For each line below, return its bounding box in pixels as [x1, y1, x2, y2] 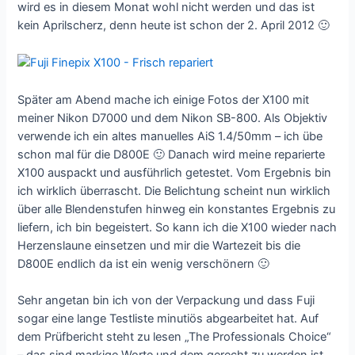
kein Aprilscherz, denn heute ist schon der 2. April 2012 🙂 [17, 18, 330, 33]
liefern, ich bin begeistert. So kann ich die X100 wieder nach [17, 219, 338, 235]
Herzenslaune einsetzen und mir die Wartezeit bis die [17, 238, 301, 253]
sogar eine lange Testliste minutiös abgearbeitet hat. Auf [17, 311, 319, 326]
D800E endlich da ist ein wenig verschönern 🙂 [17, 256, 270, 271]
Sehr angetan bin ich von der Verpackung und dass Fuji [17, 292, 315, 307]
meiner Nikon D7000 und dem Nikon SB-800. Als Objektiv [17, 110, 328, 125]
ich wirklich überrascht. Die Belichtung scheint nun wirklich [17, 183, 331, 198]
